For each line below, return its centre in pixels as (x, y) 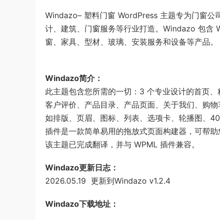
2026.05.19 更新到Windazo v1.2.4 (108, 181)
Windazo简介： (74, 78)
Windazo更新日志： (82, 167)
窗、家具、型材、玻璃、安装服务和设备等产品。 (132, 42)
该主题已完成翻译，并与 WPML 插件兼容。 (122, 144)
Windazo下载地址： (82, 204)
